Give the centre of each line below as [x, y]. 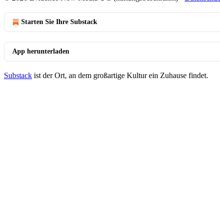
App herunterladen [41, 51]
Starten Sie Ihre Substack [59, 22]
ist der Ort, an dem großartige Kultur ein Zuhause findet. [120, 75]
